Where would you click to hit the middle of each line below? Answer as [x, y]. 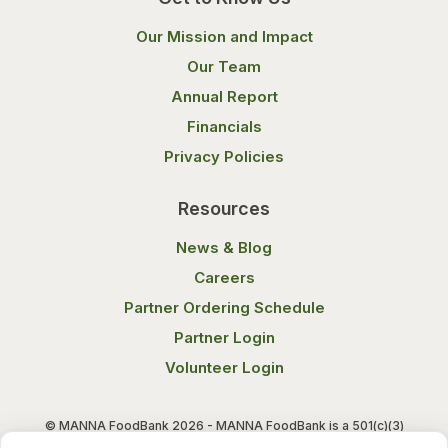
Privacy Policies [224, 156]
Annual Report [224, 96]
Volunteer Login [224, 367]
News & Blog [224, 247]
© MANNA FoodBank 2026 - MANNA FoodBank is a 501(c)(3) [224, 425]
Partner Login [224, 337]
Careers [224, 277]
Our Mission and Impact [224, 36]
